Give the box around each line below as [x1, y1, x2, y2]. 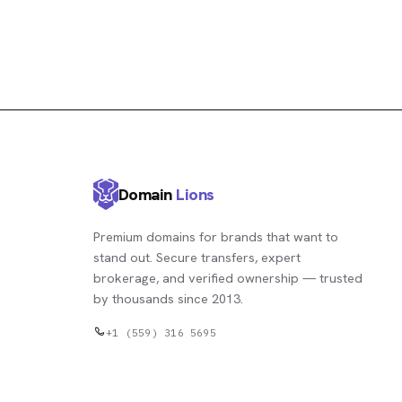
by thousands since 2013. [93, 289, 243, 307]
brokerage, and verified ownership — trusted [93, 268, 363, 286]
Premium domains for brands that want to [93, 227, 338, 245]
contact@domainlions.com [106, 340, 256, 354]
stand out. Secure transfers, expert [93, 248, 301, 266]
